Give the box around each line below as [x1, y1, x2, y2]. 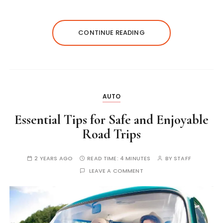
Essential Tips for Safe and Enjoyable [14, 111, 209, 128]
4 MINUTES [119, 154, 151, 163]
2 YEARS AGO [34, 154, 73, 163]
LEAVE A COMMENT [89, 167, 143, 175]
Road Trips [82, 126, 141, 143]
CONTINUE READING [78, 28, 145, 38]
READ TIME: [87, 154, 120, 163]
